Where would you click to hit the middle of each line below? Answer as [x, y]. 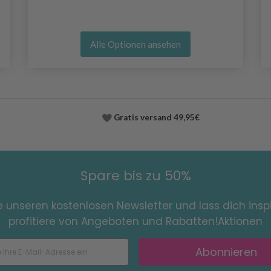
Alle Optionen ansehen [135, 44]
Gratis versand [142, 117]
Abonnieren [226, 252]
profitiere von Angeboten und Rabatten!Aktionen [135, 221]
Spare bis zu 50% [135, 176]
